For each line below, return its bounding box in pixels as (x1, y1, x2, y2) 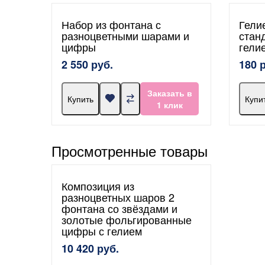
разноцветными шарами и (62, 27, 189, 43)
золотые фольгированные (62, 211, 192, 227)
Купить (67, 92, 93, 105)
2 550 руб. (62, 56, 113, 72)
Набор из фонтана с (62, 16, 161, 32)
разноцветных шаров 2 (62, 189, 174, 205)
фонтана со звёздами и (62, 200, 177, 216)
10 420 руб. (62, 240, 119, 256)
